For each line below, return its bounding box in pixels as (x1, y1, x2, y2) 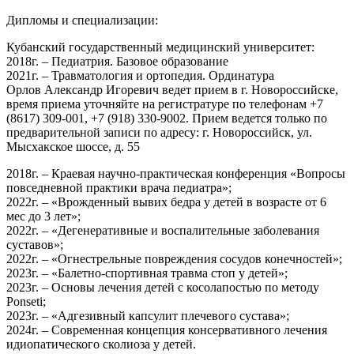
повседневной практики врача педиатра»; (6, 180, 232, 194)
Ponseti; (6, 294, 46, 308)
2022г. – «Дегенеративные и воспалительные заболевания (6, 223, 319, 237)
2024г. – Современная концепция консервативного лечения (6, 322, 327, 337)
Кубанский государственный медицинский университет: (6, 40, 314, 54)
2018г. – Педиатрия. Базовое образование (6, 54, 228, 68)
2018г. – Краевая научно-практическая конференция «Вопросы (6, 166, 345, 180)
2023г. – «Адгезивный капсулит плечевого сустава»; (6, 308, 289, 322)
